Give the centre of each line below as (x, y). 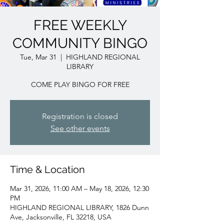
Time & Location (47, 169)
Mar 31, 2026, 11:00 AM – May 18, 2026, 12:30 (79, 188)
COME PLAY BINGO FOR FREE (80, 84)
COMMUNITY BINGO (80, 43)
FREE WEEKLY (80, 25)
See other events (80, 128)
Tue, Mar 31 (38, 57)
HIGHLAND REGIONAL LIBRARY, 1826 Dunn (79, 207)
